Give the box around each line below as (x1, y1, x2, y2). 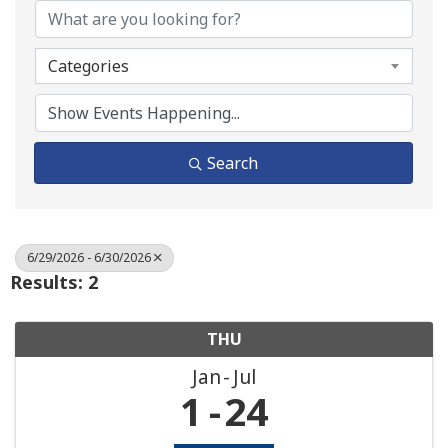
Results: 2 (10, 269, 98, 294)
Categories (48, 54, 129, 77)
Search (207, 151, 258, 174)
